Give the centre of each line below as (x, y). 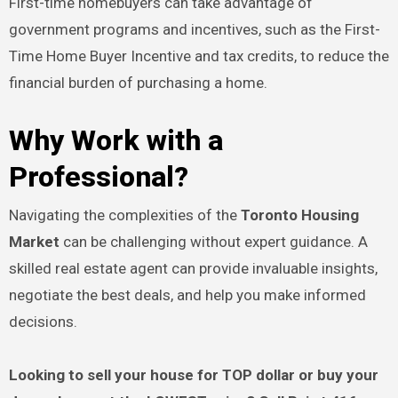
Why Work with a (115, 141)
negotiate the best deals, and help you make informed (187, 295)
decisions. (43, 321)
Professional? (98, 177)
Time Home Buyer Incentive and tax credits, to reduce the (199, 56)
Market (34, 241)
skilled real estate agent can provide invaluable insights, (193, 268)
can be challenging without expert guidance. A (213, 241)
